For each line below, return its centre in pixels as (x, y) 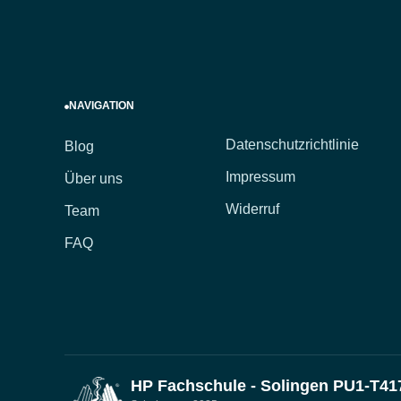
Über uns (94, 179)
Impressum (262, 177)
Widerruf (252, 209)
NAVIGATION (102, 106)
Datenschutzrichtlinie (292, 145)
